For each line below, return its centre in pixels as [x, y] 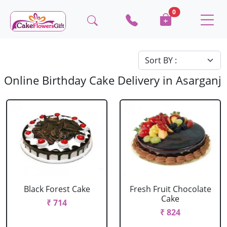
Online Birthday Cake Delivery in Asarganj [113, 80]
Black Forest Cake [57, 189]
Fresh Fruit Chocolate [170, 189]
